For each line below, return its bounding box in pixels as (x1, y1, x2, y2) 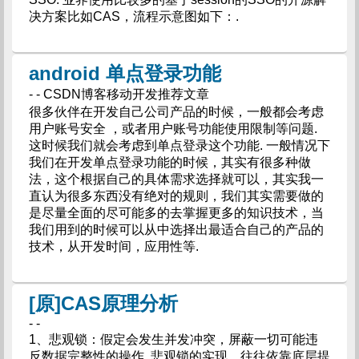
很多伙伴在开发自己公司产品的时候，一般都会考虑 (28, 105, 324, 119)
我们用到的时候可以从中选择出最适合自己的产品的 (28, 223, 324, 236)
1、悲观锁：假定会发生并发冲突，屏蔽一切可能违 (28, 333, 318, 346)
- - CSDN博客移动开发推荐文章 (28, 87, 209, 101)
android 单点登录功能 (28, 63, 221, 84)
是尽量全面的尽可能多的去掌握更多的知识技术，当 (28, 206, 324, 220)
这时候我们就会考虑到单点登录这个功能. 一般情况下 (28, 139, 330, 152)
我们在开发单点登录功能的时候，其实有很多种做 (28, 155, 311, 169)
